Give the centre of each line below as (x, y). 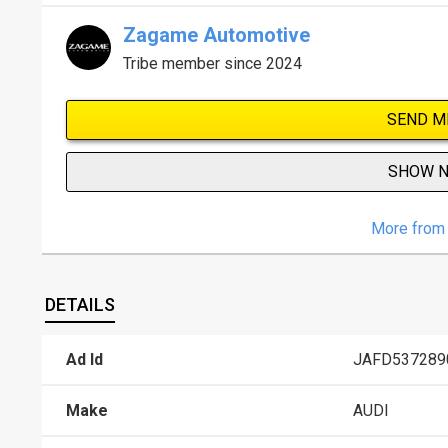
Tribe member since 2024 (212, 63)
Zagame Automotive (216, 34)
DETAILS (80, 305)
